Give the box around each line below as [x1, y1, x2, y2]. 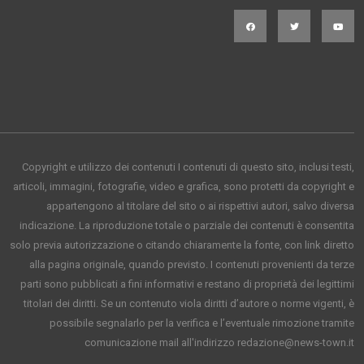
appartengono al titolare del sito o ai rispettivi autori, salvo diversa [46, 200, 354, 212]
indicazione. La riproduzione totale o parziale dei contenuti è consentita [19, 219, 354, 232]
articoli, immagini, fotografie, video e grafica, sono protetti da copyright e [13, 180, 354, 193]
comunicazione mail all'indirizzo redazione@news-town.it [84, 336, 354, 349]
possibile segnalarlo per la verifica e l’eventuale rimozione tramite [50, 317, 354, 329]
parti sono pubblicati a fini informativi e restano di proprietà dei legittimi [20, 278, 354, 290]
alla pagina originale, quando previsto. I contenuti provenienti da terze [29, 258, 354, 271]
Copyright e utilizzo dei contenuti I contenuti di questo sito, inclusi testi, [22, 161, 354, 173]
